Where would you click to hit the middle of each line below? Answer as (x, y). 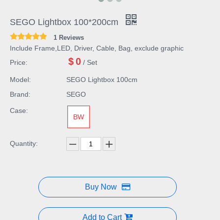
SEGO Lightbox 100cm (102, 80)
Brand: (20, 95)
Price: (19, 63)
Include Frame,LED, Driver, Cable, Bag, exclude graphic (97, 48)
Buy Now (101, 187)
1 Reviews (69, 38)
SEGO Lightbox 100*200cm (65, 22)
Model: (20, 80)
